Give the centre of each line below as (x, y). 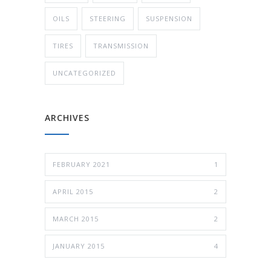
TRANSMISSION (121, 46)
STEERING (108, 19)
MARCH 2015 (76, 219)
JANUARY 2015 (79, 246)
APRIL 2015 (73, 192)
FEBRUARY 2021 (81, 165)
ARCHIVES (67, 118)
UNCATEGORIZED (84, 73)
